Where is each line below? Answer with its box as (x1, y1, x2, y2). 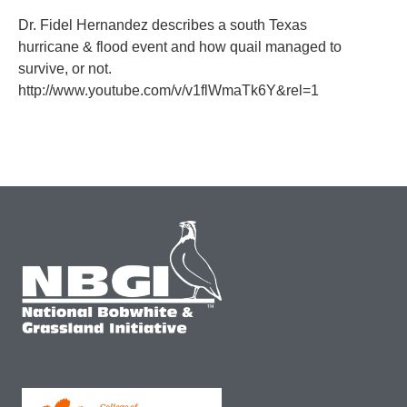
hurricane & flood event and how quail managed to (18, 39, 342, 55)
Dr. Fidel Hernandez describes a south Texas (18, 17, 307, 33)
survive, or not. (18, 61, 112, 76)
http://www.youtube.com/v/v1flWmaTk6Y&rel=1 (18, 83, 319, 98)
